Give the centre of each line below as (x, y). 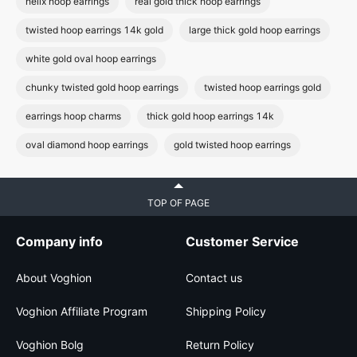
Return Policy (220, 345)
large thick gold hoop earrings (255, 30)
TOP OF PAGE (178, 203)
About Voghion (54, 278)
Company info (59, 241)
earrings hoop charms (73, 116)
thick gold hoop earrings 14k (210, 116)
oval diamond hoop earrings (87, 145)
